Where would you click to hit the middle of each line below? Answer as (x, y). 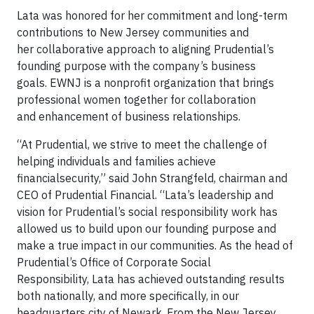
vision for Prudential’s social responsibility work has (147, 211)
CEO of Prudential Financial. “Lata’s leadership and (145, 194)
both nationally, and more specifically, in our (128, 295)
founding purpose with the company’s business (136, 66)
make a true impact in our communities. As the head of (155, 245)
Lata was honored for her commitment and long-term (152, 15)
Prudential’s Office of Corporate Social (114, 262)
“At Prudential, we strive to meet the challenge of (142, 144)
